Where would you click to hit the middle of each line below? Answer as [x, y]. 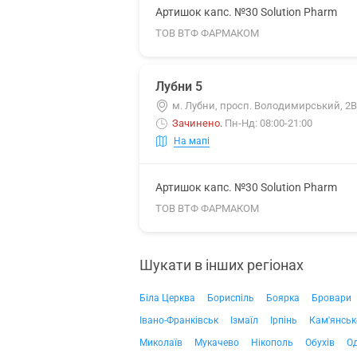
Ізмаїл [244, 320]
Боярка [283, 298]
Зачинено [196, 123]
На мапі [192, 141]
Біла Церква [167, 298]
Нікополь [272, 343]
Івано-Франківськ [179, 320]
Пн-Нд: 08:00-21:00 [269, 123]
